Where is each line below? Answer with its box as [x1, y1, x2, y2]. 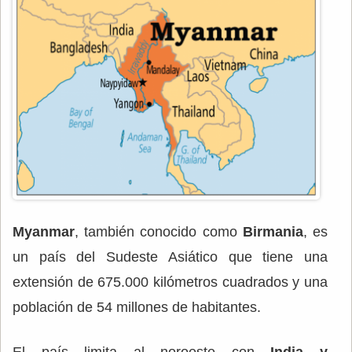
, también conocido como [75, 223, 237, 240]
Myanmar [13, 223, 75, 240]
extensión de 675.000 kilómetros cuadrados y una [13, 273, 328, 290]
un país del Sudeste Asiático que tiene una [13, 248, 328, 265]
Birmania [236, 223, 303, 240]
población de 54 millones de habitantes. [13, 299, 261, 315]
